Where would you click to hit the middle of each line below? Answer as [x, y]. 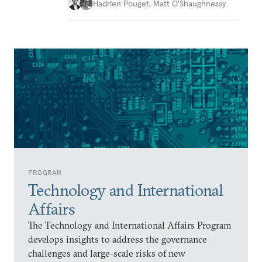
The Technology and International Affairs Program [130, 225]
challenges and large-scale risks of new [107, 253]
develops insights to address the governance [118, 239]
